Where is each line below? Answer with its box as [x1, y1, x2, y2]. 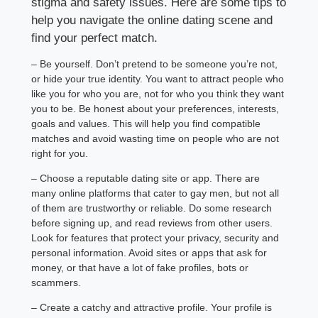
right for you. [31, 147, 89, 159]
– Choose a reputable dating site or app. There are [31, 172, 261, 184]
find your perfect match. [31, 31, 158, 45]
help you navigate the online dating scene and [31, 13, 273, 27]
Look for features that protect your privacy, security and [31, 231, 280, 243]
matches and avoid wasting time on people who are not [31, 132, 280, 144]
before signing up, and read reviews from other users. [31, 216, 273, 229]
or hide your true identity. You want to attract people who [31, 72, 285, 84]
